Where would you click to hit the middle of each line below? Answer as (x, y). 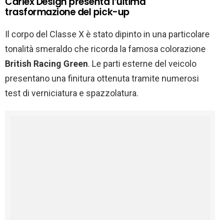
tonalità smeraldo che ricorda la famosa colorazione (105, 49)
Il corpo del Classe (41, 34)
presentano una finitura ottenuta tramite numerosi (102, 79)
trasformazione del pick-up (67, 12)
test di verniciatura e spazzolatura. (72, 93)
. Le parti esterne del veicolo (142, 64)
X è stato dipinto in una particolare (144, 34)
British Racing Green (46, 64)
